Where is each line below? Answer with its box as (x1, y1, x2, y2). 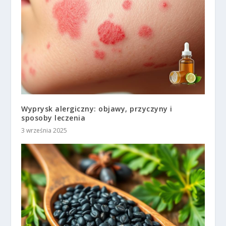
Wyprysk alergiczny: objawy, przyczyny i (21, 104, 173, 114)
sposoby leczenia (21, 113, 86, 123)
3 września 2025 (21, 126, 68, 135)
